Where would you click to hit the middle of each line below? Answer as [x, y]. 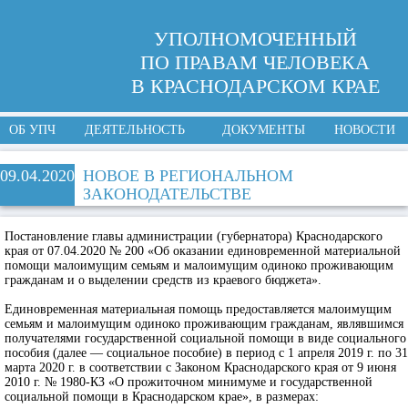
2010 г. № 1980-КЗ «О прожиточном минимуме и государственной [189, 382]
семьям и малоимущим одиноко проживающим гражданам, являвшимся [204, 324]
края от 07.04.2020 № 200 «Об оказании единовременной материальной [203, 251]
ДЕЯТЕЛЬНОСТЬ [135, 130]
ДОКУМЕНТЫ [263, 130]
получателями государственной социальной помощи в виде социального [205, 338]
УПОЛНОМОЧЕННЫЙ [255, 39]
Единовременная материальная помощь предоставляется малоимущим [198, 309]
